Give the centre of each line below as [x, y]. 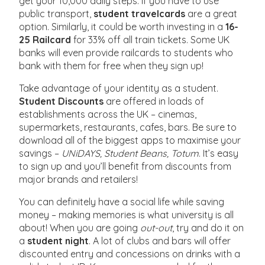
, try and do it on [208, 228]
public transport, [56, 14]
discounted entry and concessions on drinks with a [130, 254]
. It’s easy [219, 153]
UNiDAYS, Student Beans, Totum [130, 153]
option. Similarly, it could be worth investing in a [122, 27]
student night [58, 241]
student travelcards [140, 14]
